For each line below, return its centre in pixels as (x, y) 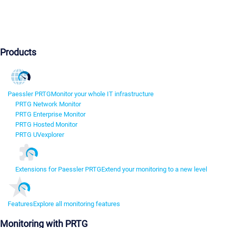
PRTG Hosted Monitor (46, 125)
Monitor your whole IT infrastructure (102, 94)
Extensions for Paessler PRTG (58, 169)
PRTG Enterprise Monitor (50, 115)
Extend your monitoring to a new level (154, 169)
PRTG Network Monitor (48, 104)
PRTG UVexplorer (40, 135)
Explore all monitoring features (77, 204)
